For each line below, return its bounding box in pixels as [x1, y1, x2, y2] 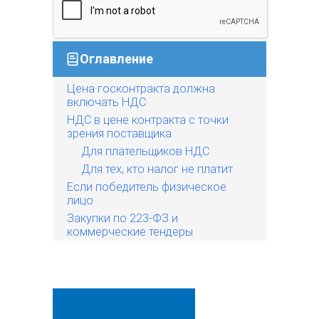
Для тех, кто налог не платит [81, 162, 233, 176]
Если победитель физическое [67, 179, 226, 194]
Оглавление [80, 51, 153, 66]
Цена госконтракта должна [67, 81, 215, 95]
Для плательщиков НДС [81, 144, 209, 158]
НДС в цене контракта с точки [67, 113, 229, 127]
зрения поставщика [67, 126, 172, 140]
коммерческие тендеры [67, 224, 193, 239]
